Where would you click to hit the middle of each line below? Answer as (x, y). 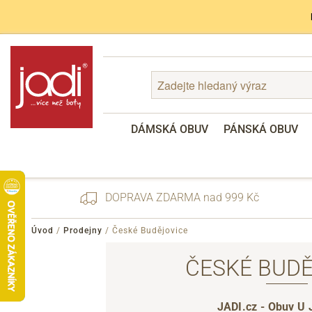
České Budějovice (150, 230)
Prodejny (83, 230)
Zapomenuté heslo (154, 264)
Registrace (136, 281)
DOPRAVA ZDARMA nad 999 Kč (181, 197)
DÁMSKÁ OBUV (169, 129)
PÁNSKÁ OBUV (260, 129)
